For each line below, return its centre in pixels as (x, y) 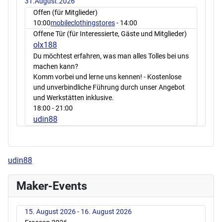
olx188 (45, 45)
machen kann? (56, 67)
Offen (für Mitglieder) (65, 13)
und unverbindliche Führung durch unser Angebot (109, 87)
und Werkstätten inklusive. (74, 98)
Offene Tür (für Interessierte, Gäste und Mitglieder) (110, 34)
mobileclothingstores (83, 23)
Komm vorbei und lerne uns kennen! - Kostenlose (107, 77)
